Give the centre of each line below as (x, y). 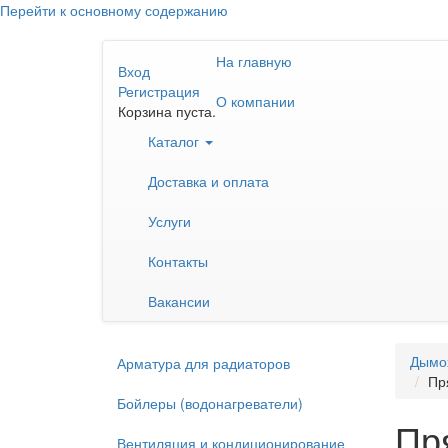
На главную (254, 61)
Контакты (178, 261)
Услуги (169, 221)
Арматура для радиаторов (203, 363)
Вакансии (179, 301)
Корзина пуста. (167, 111)
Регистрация (159, 91)
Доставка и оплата (208, 181)
